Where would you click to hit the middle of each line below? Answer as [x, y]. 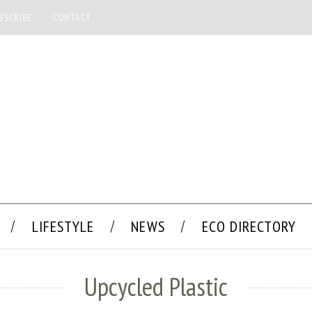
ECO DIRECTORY [249, 226]
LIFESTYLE [63, 226]
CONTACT [72, 17]
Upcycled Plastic [156, 286]
